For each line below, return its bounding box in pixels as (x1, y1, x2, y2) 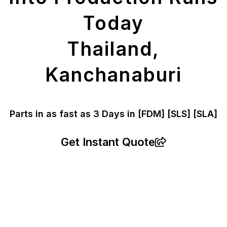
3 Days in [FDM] (93, 108, 167, 120)
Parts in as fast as (10, 108, 93, 120)
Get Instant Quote (61, 135, 155, 149)
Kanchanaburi (45, 63, 182, 87)
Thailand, (67, 37, 160, 61)
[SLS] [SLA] (167, 108, 217, 120)
